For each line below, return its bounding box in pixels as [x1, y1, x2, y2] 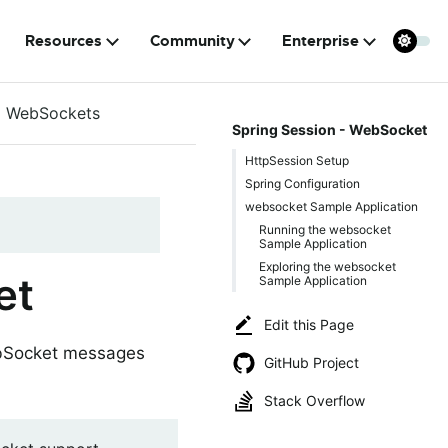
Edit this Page [264, 316, 354, 333]
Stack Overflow [264, 392, 365, 409]
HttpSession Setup [245, 152, 349, 168]
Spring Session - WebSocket [231, 121, 427, 138]
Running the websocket [258, 221, 391, 237]
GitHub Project [264, 354, 359, 371]
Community [149, 31, 235, 51]
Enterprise [282, 31, 360, 51]
